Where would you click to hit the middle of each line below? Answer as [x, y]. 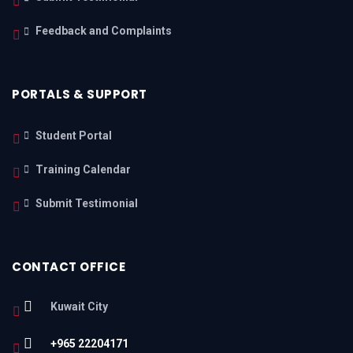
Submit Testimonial [87, 203]
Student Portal [74, 135]
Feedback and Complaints [104, 31]
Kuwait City [79, 306]
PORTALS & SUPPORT [80, 95]
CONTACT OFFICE [69, 266]
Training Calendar [83, 169]
